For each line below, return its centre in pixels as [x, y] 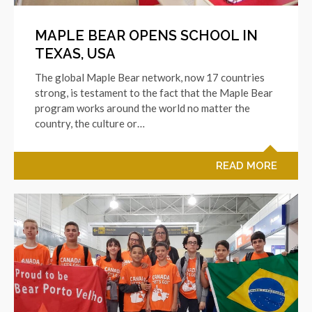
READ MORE [247, 166]
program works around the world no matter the [142, 108]
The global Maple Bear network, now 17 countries [150, 78]
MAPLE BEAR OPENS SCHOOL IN [146, 36]
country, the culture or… [90, 124]
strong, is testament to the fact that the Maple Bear [154, 93]
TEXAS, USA [75, 54]
